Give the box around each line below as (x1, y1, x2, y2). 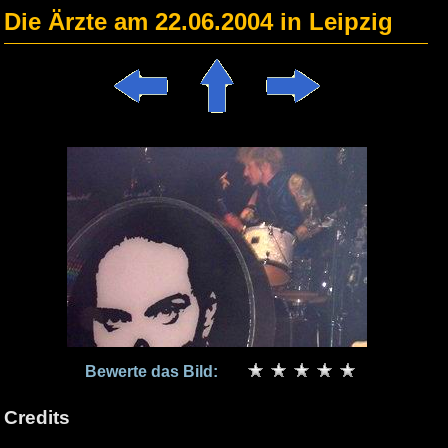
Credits (4, 406, 70, 428)
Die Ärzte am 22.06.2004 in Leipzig (4, 8, 393, 35)
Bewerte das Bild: (85, 363, 219, 380)
